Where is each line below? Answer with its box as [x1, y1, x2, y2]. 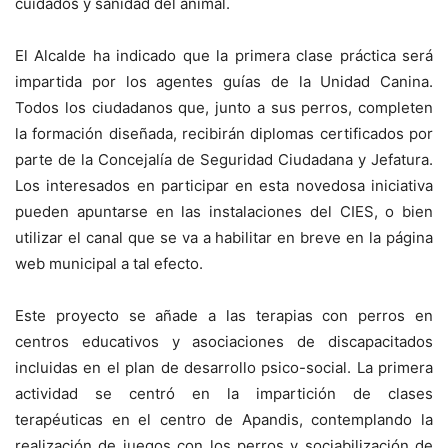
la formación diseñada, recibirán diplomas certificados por [15, 124, 433, 143]
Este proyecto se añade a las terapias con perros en [15, 306, 433, 325]
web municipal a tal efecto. [15, 254, 203, 273]
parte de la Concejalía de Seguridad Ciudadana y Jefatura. [15, 150, 433, 169]
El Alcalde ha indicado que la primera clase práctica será [15, 46, 433, 65]
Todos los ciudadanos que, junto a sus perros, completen [15, 98, 433, 117]
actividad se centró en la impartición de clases [15, 384, 433, 403]
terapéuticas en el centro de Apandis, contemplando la [15, 410, 433, 429]
